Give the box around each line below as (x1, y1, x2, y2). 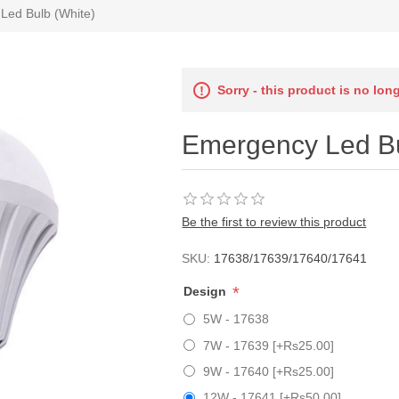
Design (183, 284, 231, 299)
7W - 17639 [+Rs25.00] (203, 338, 335, 353)
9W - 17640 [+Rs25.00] (203, 363, 335, 379)
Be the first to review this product (182, 215, 367, 229)
